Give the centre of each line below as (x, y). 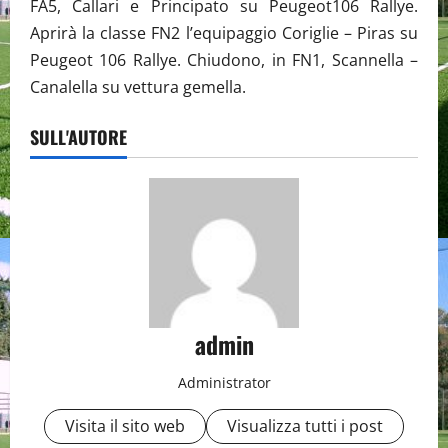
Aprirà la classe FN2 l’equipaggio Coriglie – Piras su (224, 32)
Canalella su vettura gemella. (138, 86)
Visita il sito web (125, 425)
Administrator (224, 382)
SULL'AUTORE (78, 136)
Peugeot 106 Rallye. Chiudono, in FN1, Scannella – (224, 59)
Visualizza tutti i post (305, 425)
